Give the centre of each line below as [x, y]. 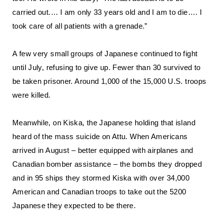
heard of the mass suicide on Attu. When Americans [100, 136]
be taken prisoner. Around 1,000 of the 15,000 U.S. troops [110, 81]
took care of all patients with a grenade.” [80, 26]
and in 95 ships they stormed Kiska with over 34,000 [101, 178]
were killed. [32, 95]
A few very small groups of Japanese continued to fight [105, 54]
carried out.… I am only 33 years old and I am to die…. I [107, 12]
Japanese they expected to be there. [74, 205]
